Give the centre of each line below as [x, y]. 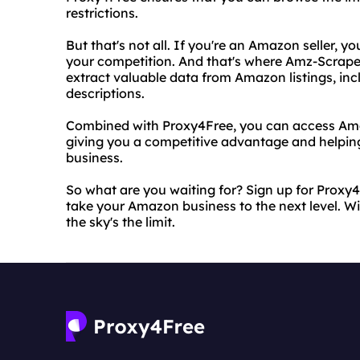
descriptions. [105, 93]
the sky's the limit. [121, 222]
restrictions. [102, 13]
